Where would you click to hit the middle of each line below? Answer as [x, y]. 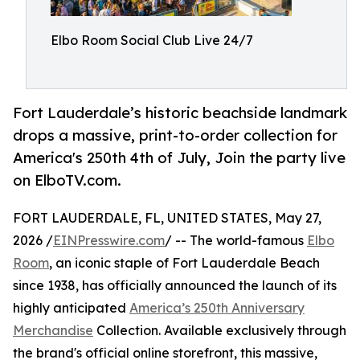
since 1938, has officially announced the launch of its [175, 286]
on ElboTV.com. [67, 180]
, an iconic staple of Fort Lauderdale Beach [184, 263]
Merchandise [53, 331]
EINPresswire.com [109, 241]
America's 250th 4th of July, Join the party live [179, 158]
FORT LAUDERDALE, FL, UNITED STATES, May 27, [167, 218]
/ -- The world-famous [236, 241]
